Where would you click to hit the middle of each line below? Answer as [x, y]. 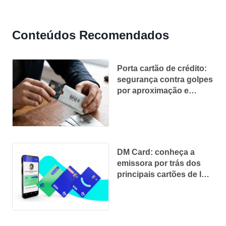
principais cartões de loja [165, 174]
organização [141, 101]
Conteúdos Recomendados [91, 35]
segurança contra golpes [165, 79]
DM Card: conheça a [156, 152]
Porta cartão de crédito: [162, 68]
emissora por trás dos [159, 163]
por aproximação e [153, 90]
